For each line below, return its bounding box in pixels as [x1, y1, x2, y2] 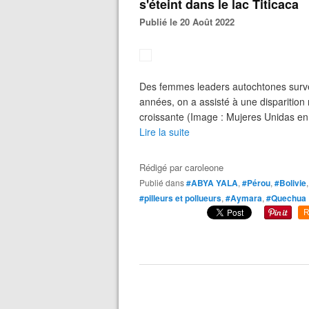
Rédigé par [139, 161, 185, 174]
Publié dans [145, 177, 184, 188]
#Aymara [226, 192, 262, 204]
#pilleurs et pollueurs [139, 192, 221, 204]
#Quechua [266, 192, 306, 204]
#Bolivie [275, 177, 306, 189]
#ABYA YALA [186, 177, 238, 189]
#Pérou [242, 177, 270, 189]
